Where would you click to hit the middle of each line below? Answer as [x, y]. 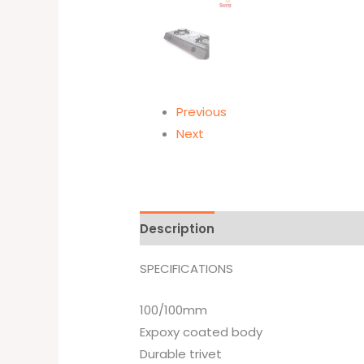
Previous [202, 111]
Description [178, 228]
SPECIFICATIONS [187, 269]
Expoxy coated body [201, 332]
